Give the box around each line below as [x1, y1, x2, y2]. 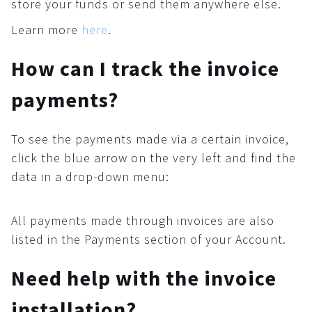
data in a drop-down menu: [11, 169, 169, 185]
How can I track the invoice [11, 55, 279, 81]
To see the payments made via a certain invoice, [11, 131, 289, 147]
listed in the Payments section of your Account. [11, 231, 286, 247]
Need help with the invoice [11, 265, 276, 291]
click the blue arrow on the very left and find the [11, 150, 296, 166]
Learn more [11, 22, 81, 38]
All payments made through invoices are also [11, 212, 274, 228]
